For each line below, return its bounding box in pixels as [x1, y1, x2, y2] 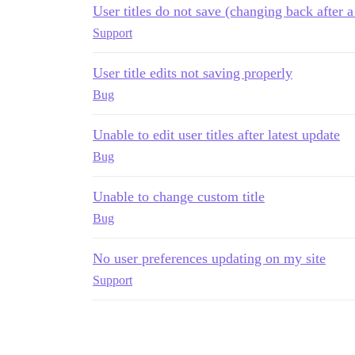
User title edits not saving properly [93, 65, 292, 81]
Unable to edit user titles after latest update [93, 127, 340, 143]
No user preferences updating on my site [93, 250, 326, 266]
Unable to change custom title [93, 189, 265, 204]
